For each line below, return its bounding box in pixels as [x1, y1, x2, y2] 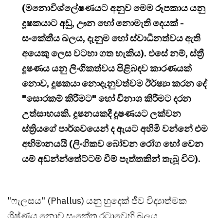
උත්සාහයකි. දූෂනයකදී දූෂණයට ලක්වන [22, 107, 181, 119]
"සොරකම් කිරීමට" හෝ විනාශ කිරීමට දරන [22, 92, 191, 104]
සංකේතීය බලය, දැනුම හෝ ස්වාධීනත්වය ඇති [22, 32, 200, 44]
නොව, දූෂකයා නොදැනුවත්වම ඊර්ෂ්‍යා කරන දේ [22, 77, 207, 89]
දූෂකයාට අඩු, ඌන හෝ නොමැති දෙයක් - [22, 17, 184, 29]
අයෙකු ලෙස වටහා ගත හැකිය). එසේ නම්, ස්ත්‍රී [22, 47, 204, 59]
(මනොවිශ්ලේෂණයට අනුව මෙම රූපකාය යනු [22, 1, 205, 14]
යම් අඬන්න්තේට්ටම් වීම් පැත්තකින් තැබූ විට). [22, 152, 200, 164]
